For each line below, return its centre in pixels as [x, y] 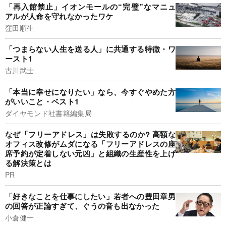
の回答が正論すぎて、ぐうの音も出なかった [82, 206]
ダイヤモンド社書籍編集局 [48, 113]
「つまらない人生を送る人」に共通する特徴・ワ [90, 49]
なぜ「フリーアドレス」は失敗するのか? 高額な [90, 134]
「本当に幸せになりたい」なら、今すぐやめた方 [90, 92]
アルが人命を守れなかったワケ [59, 16]
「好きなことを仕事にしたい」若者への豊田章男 [90, 196]
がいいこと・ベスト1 [42, 101]
